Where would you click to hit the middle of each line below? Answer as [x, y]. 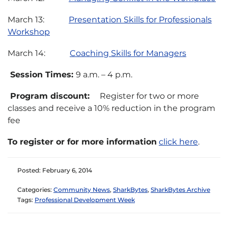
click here [178, 142]
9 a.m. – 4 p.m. [104, 75]
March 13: [38, 20]
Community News [82, 190]
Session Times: [42, 75]
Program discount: [49, 96]
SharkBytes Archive [180, 190]
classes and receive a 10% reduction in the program [111, 108]
